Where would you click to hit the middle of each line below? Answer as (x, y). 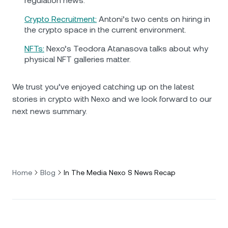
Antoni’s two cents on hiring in (153, 19)
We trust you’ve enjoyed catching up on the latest (103, 87)
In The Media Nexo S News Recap (120, 173)
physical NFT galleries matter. (78, 60)
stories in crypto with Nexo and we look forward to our (112, 99)
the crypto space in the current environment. (105, 30)
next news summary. (50, 111)
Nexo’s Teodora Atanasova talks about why (126, 49)
